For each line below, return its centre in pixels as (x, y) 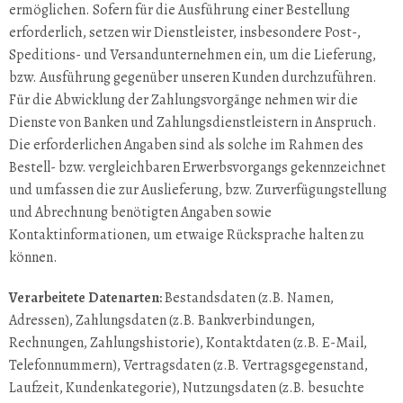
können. (33, 257)
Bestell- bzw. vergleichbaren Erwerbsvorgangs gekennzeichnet (197, 167)
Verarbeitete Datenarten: (85, 298)
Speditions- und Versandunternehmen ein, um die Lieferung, (193, 55)
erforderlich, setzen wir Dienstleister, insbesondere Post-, (185, 32)
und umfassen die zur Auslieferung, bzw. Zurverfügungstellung (198, 190)
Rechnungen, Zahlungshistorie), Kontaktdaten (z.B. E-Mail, (188, 343)
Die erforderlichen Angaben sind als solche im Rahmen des (186, 145)
